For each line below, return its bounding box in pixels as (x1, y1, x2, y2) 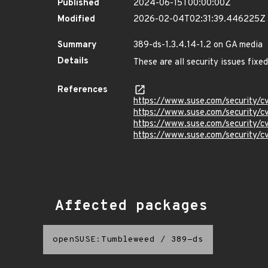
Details (57, 56, 89, 67)
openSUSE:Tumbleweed (53, 234, 155, 245)
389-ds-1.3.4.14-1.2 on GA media (133, 39, 263, 51)
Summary (57, 39, 97, 51)
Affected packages (55, 197, 208, 215)
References (57, 84, 108, 96)
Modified (57, 14, 95, 25)
